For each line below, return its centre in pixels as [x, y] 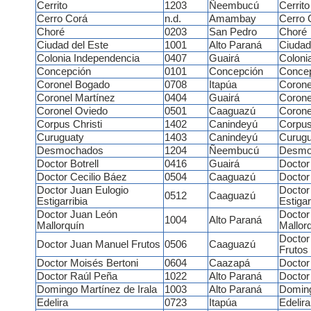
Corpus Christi [69, 125]
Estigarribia [62, 202]
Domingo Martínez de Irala [96, 290]
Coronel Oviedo [72, 111]
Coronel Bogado [73, 85]
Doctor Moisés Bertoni [87, 263]
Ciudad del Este [72, 45]
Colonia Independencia [88, 59]
